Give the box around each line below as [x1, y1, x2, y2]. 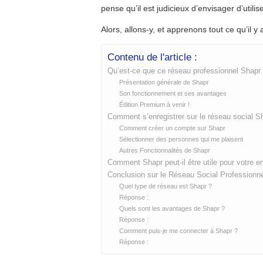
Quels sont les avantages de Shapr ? [119, 204, 225, 212]
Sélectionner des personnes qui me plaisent [119, 135, 243, 143]
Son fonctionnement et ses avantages [119, 89, 227, 97]
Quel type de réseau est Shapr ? [119, 182, 212, 190]
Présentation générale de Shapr [119, 78, 209, 86]
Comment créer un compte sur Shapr [119, 124, 225, 131]
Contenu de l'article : [107, 52, 197, 63]
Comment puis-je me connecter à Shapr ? [119, 227, 238, 234]
